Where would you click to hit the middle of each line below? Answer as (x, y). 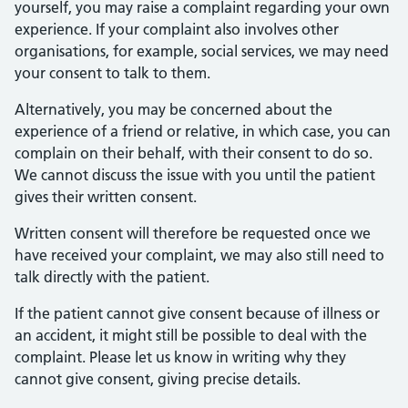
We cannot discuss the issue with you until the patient (195, 175)
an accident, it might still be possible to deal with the (191, 335)
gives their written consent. (106, 197)
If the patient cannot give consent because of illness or (197, 313)
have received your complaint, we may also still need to (199, 255)
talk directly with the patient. (112, 277)
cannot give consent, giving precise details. (158, 379)
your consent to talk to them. (112, 73)
